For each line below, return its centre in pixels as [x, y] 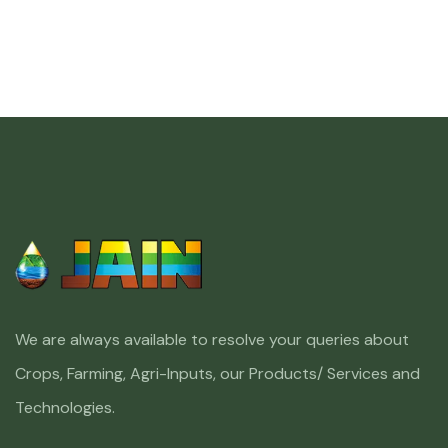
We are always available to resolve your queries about [212, 339]
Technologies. [65, 407]
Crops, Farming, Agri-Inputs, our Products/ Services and [217, 373]
